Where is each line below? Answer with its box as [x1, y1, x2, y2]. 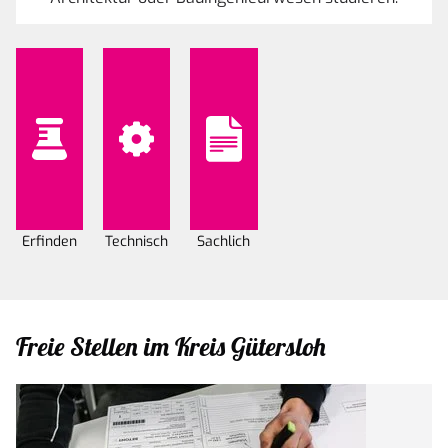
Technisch [105, 232, 169, 252]
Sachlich [197, 232, 251, 252]
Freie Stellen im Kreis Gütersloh [16, 330, 326, 363]
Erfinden [22, 232, 78, 252]
